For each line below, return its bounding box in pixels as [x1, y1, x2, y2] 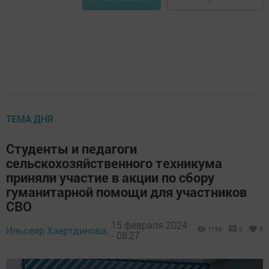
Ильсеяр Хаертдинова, [6, 223, 108, 237]
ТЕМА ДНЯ [6, 112, 53, 125]
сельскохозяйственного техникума [6, 154, 222, 172]
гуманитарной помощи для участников [6, 183, 247, 201]
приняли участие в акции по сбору [6, 168, 214, 186]
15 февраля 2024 [111, 219, 187, 232]
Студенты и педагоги [6, 139, 137, 157]
